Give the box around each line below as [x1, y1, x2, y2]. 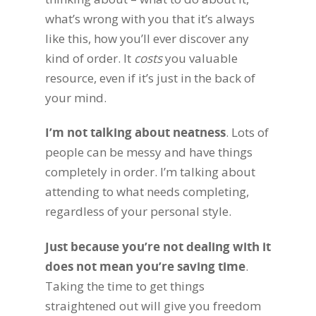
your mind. [45, 89, 107, 106]
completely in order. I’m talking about [45, 164, 255, 180]
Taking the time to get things [45, 277, 205, 294]
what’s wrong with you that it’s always [45, 10, 255, 27]
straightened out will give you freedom [45, 297, 261, 314]
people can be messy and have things [45, 144, 253, 160]
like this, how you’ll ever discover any [45, 30, 249, 47]
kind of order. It [45, 49, 134, 66]
